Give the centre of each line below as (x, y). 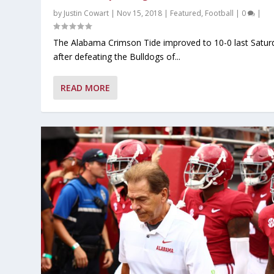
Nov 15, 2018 (140, 13)
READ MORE (86, 87)
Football (220, 13)
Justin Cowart (87, 13)
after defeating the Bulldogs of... (117, 56)
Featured (186, 13)
